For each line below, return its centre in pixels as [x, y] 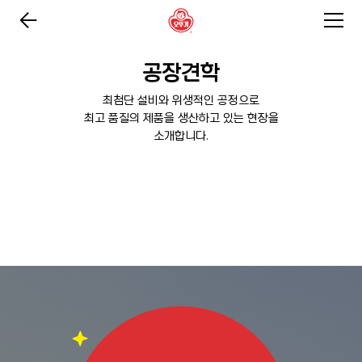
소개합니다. [181, 136]
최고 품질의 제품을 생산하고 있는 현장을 [181, 118]
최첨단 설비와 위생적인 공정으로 [181, 100]
